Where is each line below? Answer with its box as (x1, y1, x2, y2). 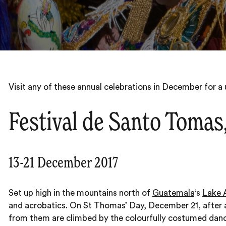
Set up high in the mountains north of (9, 189, 152, 198)
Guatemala (152, 189, 194, 198)
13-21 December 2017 (9, 155, 118, 171)
